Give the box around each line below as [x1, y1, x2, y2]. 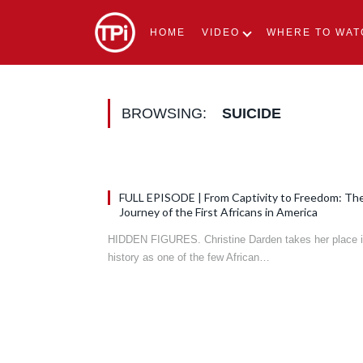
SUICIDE [222, 105, 281, 122]
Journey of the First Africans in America [119, 205, 318, 219]
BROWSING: [122, 105, 211, 122]
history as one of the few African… [108, 251, 270, 263]
